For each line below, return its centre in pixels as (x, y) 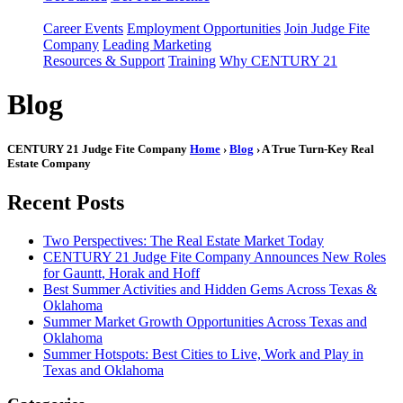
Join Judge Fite (327, 28)
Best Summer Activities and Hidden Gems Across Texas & (210, 289)
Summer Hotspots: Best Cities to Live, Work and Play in (203, 354)
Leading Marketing (157, 45)
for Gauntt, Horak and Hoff (121, 273)
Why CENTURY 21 (278, 61)
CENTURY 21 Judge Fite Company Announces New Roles (215, 256)
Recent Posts (66, 202)
